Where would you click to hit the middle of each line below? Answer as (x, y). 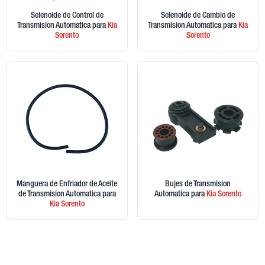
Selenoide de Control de (67, 16)
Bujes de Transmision (198, 184)
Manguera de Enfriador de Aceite (67, 184)
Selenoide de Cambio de (198, 16)
